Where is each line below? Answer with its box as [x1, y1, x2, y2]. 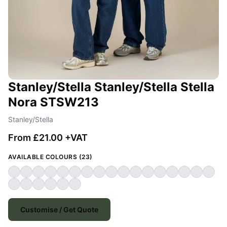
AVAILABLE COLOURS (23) [8, 153, 93, 161]
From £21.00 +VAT [8, 132, 88, 143]
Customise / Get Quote [20, 205, 98, 214]
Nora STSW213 [8, 95, 99, 110]
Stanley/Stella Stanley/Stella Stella [8, 80, 214, 95]
